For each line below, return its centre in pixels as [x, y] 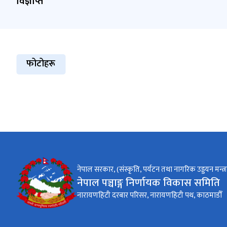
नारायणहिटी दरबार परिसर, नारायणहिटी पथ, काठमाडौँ [149, 195]
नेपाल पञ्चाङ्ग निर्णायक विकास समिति [148, 182]
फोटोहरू [41, 64]
